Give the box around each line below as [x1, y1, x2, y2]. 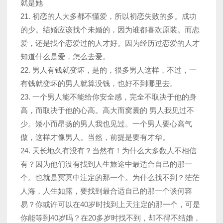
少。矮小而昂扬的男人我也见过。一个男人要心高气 [20, 119, 192, 128]
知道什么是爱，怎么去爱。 [20, 52, 110, 61]
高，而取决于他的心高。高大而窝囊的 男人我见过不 [20, 106, 194, 115]
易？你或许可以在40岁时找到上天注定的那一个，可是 [20, 200, 200, 209]
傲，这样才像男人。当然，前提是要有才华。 [20, 133, 170, 142]
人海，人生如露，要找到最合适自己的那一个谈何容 [20, 187, 192, 196]
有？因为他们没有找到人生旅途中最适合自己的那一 [20, 160, 192, 169]
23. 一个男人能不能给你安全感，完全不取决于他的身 [20, 93, 197, 102]
